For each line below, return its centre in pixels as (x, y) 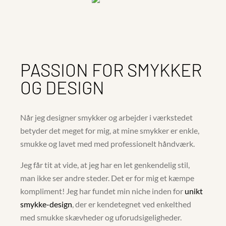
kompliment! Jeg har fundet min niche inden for (103, 191)
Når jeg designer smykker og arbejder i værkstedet (107, 117)
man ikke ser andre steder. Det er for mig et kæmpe (107, 178)
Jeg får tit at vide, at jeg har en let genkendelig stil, (105, 164)
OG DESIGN (63, 87)
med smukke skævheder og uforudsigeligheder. (101, 217)
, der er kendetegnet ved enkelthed (132, 204)
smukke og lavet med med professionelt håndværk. (108, 143)
